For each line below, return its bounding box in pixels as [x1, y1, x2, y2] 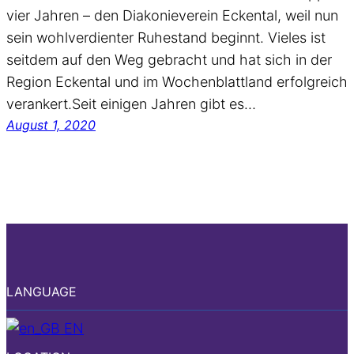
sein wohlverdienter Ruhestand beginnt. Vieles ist [6, 28, 326, 46]
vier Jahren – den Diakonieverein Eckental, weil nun [6, 6, 338, 24]
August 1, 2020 [6, 116, 96, 133]
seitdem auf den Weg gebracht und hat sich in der [6, 51, 332, 68]
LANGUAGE [6, 283, 77, 299]
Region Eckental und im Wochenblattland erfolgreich [6, 73, 348, 90]
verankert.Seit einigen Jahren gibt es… [6, 95, 256, 112]
